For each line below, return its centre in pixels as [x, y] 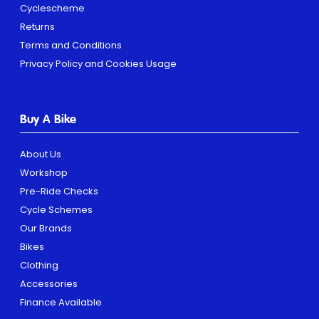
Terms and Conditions [71, 45]
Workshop [44, 172]
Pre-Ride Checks [59, 191]
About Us [41, 154]
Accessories [49, 283]
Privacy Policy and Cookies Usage [98, 63]
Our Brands [46, 228]
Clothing [39, 265]
